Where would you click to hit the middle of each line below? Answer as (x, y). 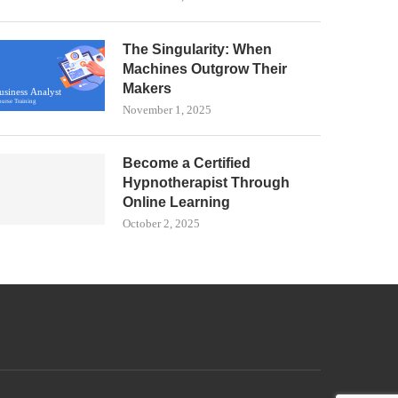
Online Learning (177, 202)
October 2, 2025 (162, 223)
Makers (147, 88)
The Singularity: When (198, 49)
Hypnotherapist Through (207, 183)
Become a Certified (187, 163)
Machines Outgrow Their (205, 69)
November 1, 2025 (167, 110)
